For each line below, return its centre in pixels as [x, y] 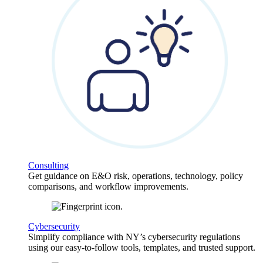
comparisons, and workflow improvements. [108, 187]
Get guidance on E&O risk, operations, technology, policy [136, 176]
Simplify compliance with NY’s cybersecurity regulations [134, 237]
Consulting [48, 166]
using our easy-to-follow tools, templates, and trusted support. [142, 248]
